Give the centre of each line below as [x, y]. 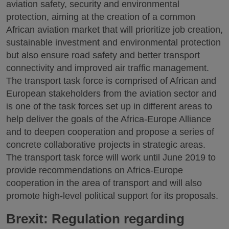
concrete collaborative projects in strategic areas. [106, 144]
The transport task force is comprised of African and [111, 81]
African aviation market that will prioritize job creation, [114, 29]
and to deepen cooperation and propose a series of [110, 132]
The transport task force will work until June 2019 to [111, 157]
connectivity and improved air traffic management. [108, 68]
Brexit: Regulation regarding [95, 219]
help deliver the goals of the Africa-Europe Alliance [109, 119]
